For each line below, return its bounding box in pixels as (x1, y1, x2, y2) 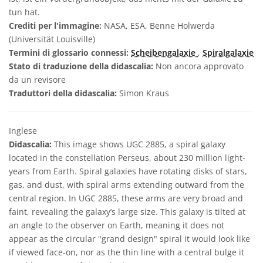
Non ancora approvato (153, 60, 244, 72)
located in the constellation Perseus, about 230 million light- (9, 152, 245, 163)
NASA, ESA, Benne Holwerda (102, 20, 215, 31)
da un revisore (9, 74, 66, 85)
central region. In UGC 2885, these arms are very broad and (9, 193, 243, 204)
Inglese (9, 125, 37, 136)
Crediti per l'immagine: (9, 20, 102, 31)
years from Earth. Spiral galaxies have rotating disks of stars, (9, 166, 247, 177)
